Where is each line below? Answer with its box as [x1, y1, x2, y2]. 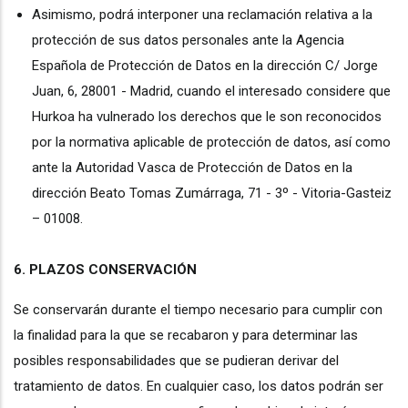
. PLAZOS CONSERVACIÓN [22, 261, 197, 278]
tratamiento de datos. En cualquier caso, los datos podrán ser [14, 378, 383, 394]
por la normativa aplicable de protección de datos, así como [32, 134, 391, 150]
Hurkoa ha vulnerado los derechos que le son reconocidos [32, 108, 382, 125]
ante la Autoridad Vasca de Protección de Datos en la [32, 159, 352, 176]
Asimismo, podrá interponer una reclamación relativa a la [32, 6, 372, 23]
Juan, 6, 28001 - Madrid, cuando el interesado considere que [32, 83, 391, 99]
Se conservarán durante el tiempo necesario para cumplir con [14, 301, 382, 318]
